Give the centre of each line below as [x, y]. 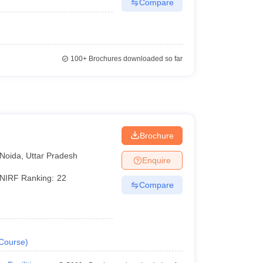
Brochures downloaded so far [134, 59]
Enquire [156, 160]
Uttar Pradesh [52, 155]
